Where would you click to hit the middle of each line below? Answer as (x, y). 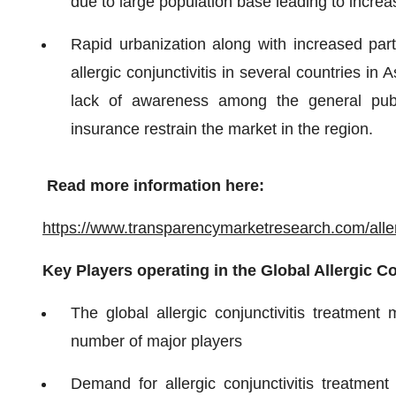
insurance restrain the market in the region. (222, 129)
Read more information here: (153, 186)
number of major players (156, 341)
